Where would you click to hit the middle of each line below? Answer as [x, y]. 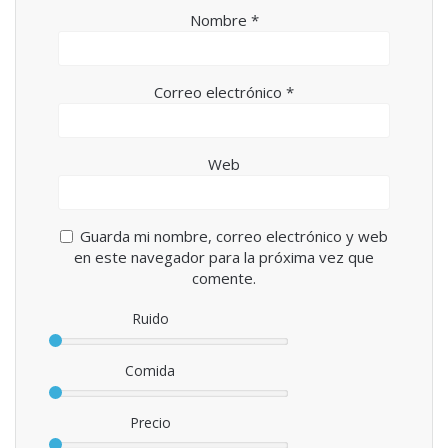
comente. [224, 278]
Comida [150, 371]
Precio [150, 423]
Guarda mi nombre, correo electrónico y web [234, 236]
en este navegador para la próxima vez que [224, 257]
